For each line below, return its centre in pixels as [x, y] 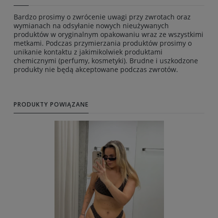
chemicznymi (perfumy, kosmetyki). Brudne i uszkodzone [106, 61]
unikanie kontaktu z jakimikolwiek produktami [88, 52]
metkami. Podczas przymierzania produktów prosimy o [103, 43]
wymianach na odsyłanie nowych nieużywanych [91, 26]
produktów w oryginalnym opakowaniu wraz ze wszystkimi [109, 35]
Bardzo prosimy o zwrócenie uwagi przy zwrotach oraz [102, 17]
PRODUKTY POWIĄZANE [51, 105]
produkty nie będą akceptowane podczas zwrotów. [96, 70]
